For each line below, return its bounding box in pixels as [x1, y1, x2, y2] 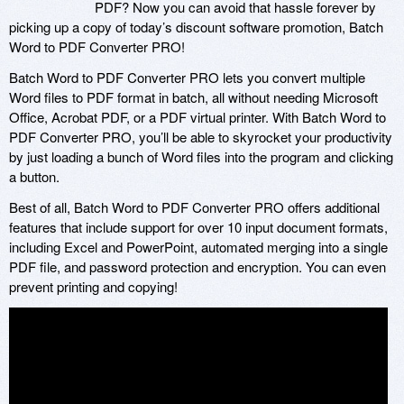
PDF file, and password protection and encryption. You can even [9, 257, 386, 277]
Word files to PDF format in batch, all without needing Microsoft [9, 87, 378, 107]
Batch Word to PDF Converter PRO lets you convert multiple [9, 68, 365, 87]
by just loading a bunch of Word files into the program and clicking [9, 147, 393, 167]
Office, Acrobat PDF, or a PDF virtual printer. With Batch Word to [9, 107, 386, 127]
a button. [9, 167, 60, 187]
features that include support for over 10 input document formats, [9, 217, 388, 237]
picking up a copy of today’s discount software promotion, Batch [9, 17, 383, 37]
